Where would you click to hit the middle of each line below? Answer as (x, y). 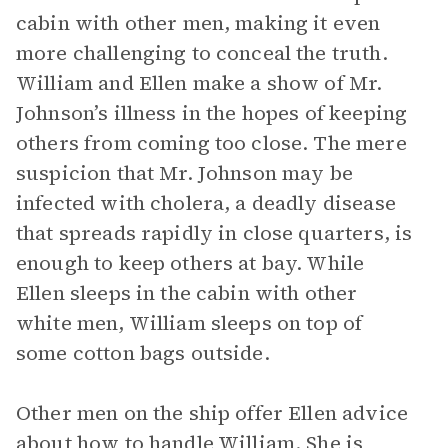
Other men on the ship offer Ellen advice (212, 413)
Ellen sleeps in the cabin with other (187, 293)
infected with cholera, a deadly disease (206, 203)
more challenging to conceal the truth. (202, 53)
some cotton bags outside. (143, 353)
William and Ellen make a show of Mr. (199, 83)
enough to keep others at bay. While (190, 263)
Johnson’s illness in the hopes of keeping (212, 113)
